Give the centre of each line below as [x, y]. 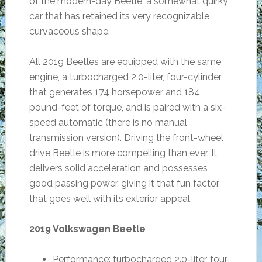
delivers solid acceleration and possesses [118, 168]
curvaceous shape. [69, 31]
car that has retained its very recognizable [119, 16]
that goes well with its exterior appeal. [110, 199]
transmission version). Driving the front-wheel [126, 138]
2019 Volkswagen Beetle [87, 229]
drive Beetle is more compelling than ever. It [123, 153]
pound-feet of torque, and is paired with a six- [127, 107]
